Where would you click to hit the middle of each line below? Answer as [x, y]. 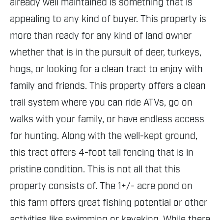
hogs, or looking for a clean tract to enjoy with [106, 69]
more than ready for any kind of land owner [101, 36]
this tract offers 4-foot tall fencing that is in [102, 153]
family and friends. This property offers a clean [108, 86]
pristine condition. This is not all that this [95, 170]
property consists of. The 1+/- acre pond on [101, 186]
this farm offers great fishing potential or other [109, 203]
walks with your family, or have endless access [107, 120]
